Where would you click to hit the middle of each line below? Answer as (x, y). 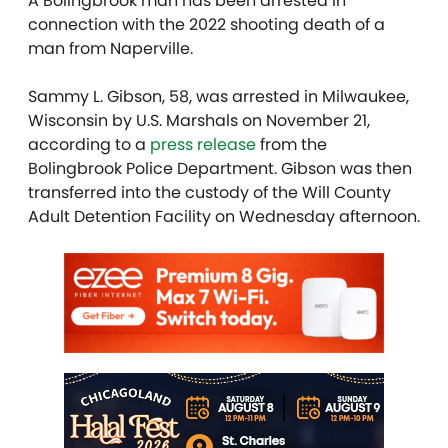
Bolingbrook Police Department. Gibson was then (220, 169)
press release (203, 145)
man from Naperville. (110, 49)
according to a (89, 145)
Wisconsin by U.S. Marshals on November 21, (199, 121)
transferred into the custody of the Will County (209, 193)
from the (291, 145)
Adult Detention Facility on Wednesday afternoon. (224, 217)
